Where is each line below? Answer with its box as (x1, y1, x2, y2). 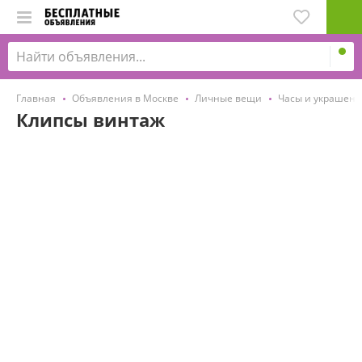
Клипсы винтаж (16, 107, 165, 132)
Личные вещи (195, 91, 262, 105)
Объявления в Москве (72, 91, 179, 105)
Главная (16, 91, 56, 105)
